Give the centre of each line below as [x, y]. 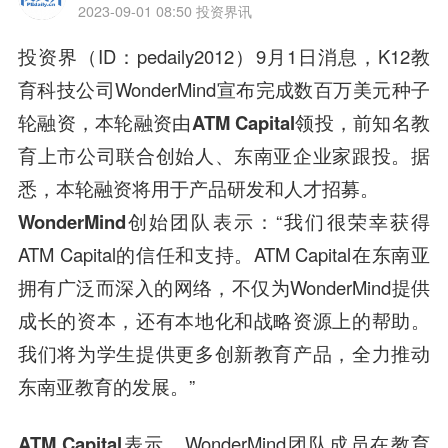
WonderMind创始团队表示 [136, 222]
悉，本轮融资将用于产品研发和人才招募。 [198, 188]
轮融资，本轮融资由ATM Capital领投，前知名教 [224, 123]
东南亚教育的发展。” [106, 386]
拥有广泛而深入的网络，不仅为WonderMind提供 [224, 287]
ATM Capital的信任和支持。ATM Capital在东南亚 [224, 254]
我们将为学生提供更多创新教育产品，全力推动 [224, 353]
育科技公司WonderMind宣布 [136, 89]
